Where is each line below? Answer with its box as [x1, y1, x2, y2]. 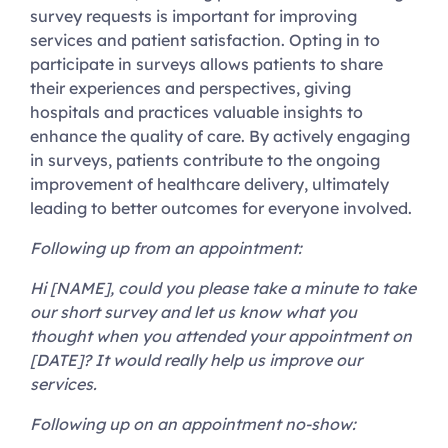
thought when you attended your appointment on [30, 326, 412, 347]
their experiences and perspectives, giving [30, 78, 351, 99]
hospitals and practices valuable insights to [30, 102, 363, 123]
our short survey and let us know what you [30, 302, 357, 323]
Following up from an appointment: [30, 238, 302, 259]
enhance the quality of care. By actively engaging [30, 126, 410, 147]
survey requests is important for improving [30, 6, 357, 27]
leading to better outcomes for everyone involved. [30, 198, 412, 219]
